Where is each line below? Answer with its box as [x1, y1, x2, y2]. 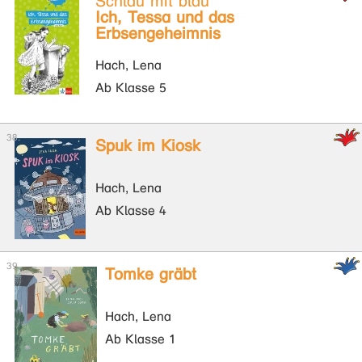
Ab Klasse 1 [105, 331, 176, 347]
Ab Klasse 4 [95, 203, 166, 218]
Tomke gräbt [105, 265, 196, 284]
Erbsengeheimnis [95, 24, 221, 43]
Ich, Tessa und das [95, 8, 234, 27]
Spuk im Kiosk [95, 137, 200, 155]
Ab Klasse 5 [95, 80, 166, 95]
